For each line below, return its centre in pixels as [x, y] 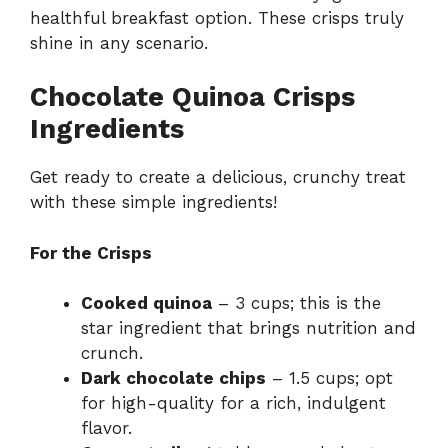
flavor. [106, 428]
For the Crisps [91, 252]
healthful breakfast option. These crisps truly [217, 17]
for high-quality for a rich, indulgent [233, 403]
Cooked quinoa [146, 303]
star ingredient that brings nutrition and [248, 328]
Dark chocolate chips [173, 378]
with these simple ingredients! [153, 202]
